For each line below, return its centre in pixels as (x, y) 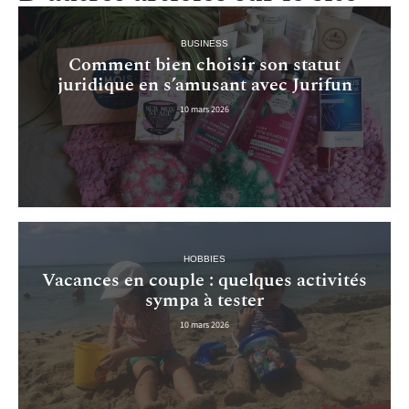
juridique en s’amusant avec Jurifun (204, 84)
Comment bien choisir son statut (204, 64)
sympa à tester (204, 301)
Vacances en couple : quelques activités (204, 281)
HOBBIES (204, 259)
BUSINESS (204, 43)
